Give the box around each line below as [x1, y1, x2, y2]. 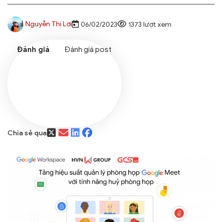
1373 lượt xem [128, 20, 171, 29]
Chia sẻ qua [7, 128, 47, 137]
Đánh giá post [64, 45, 111, 55]
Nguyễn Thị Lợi [25, 20, 72, 29]
